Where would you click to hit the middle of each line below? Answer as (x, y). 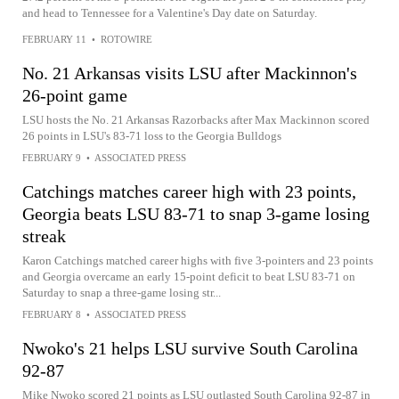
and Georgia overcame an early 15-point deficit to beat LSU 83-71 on (189, 277)
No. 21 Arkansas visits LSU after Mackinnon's (190, 73)
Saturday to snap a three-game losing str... (122, 293)
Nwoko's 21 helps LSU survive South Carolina (190, 348)
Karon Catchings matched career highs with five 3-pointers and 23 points (198, 261)
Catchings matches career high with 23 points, (189, 191)
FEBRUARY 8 (52, 314)
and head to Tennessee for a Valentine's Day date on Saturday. (170, 13)
